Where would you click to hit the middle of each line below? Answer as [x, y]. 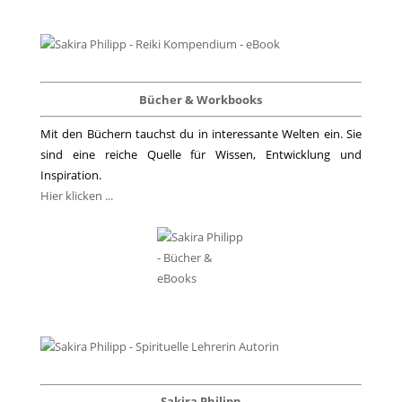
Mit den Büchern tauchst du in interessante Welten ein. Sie [201, 133]
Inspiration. [70, 175]
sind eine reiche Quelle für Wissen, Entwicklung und [201, 154]
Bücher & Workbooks [201, 99]
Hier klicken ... [76, 195]
